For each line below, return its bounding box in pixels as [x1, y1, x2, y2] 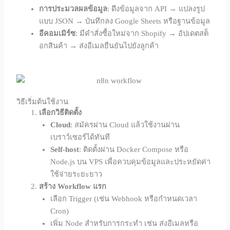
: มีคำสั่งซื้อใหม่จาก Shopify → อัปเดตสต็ [75, 29, 209, 38]
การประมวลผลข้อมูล [39, 5, 108, 13]
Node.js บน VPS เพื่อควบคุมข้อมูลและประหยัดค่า [50, 157, 211, 166]
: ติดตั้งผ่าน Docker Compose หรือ [79, 145, 189, 154]
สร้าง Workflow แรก [39, 182, 107, 190]
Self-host [50, 145, 80, 154]
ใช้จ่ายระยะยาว [50, 169, 103, 178]
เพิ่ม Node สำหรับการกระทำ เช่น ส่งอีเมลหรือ [50, 219, 199, 227]
